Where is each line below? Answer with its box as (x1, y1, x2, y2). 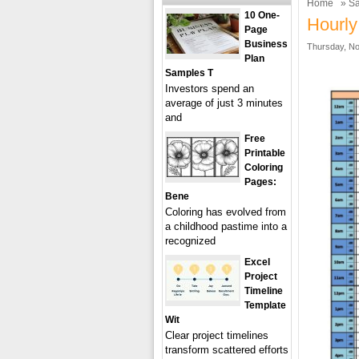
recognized (165, 235, 216, 247)
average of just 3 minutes (165, 97, 283, 109)
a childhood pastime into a (165, 220, 287, 232)
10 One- (244, 10, 280, 21)
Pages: (244, 176, 276, 188)
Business (244, 38, 288, 50)
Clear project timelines (165, 329, 268, 341)
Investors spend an (165, 83, 254, 95)
